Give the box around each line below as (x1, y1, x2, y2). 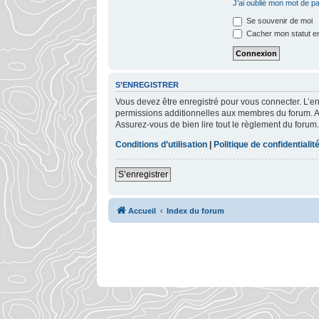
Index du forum (167, 206, 224, 215)
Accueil (128, 206, 156, 215)
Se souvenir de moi (244, 16, 313, 25)
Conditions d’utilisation (115, 139, 207, 150)
